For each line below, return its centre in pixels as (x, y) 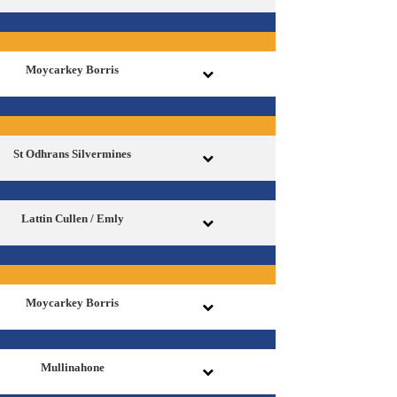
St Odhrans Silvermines (73, 153)
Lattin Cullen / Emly (72, 218)
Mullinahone (72, 367)
